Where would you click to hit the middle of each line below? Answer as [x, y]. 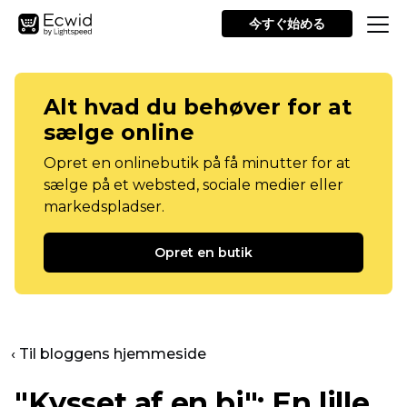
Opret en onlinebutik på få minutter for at [197, 163]
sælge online [119, 132]
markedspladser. [104, 207]
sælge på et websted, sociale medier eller [194, 185]
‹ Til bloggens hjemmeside [109, 354]
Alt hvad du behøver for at [198, 107]
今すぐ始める [287, 24]
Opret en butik [203, 253]
